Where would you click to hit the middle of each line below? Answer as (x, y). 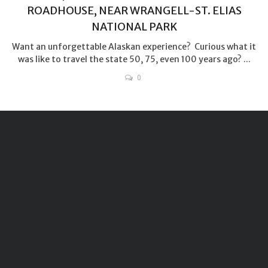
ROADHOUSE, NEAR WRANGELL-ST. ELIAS (134, 10)
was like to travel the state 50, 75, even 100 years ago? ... (134, 59)
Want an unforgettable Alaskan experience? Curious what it (134, 46)
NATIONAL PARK (134, 26)
